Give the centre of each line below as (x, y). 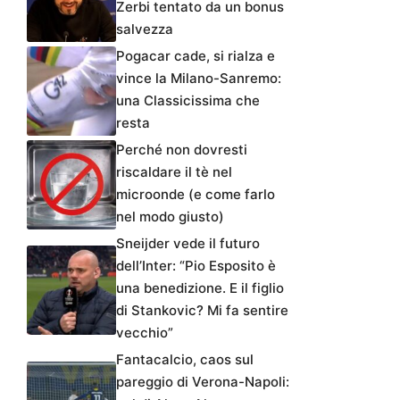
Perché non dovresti (182, 149)
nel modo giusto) (170, 216)
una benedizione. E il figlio (200, 287)
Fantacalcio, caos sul (185, 359)
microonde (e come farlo (196, 194)
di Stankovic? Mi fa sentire (202, 310)
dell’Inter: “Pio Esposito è (196, 265)
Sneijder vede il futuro (188, 243)
